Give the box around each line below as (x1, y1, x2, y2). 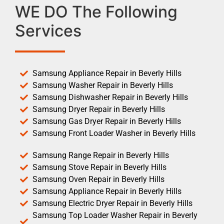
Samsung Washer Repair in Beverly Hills (32, 80, 173, 90)
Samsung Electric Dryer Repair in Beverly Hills (32, 198, 192, 208)
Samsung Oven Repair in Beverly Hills (32, 174, 164, 184)
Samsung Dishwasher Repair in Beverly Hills (32, 92, 188, 102)
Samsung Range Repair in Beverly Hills (32, 150, 169, 160)
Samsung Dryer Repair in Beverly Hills (32, 104, 165, 114)
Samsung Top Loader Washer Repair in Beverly (32, 210, 197, 220)
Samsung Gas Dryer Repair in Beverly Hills (32, 116, 181, 126)
